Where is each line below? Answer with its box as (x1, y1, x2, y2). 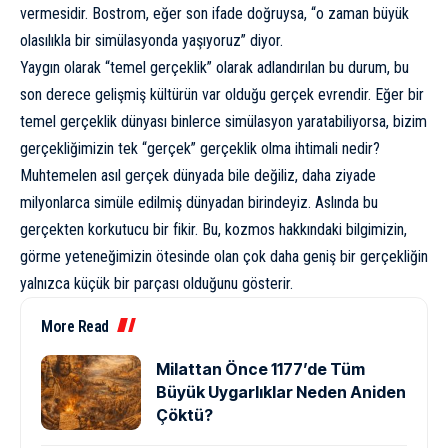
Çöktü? (156, 405, 213, 426)
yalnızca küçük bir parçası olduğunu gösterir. (20, 274, 293, 294)
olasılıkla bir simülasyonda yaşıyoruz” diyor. (20, 31, 283, 51)
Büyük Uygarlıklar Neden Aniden (156, 382, 406, 403)
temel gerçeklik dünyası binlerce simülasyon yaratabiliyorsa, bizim (20, 112, 427, 132)
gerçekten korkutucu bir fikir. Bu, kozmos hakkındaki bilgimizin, (20, 220, 407, 240)
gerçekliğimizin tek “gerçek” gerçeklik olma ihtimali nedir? (20, 139, 380, 159)
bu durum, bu (325, 58, 409, 78)
